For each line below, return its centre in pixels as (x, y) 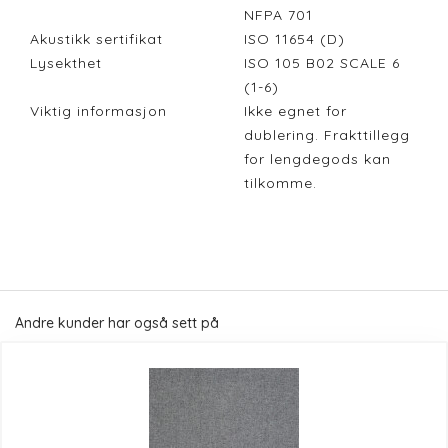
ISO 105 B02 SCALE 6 (322, 63)
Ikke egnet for (295, 111)
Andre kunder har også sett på (117, 323)
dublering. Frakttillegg (327, 135)
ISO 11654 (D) (299, 39)
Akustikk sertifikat (96, 39)
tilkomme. (285, 183)
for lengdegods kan (317, 159)
